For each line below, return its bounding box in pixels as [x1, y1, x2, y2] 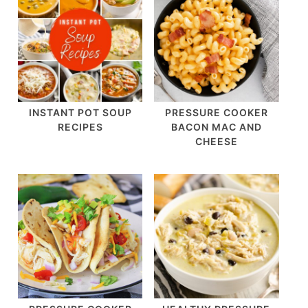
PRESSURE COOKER [164, 107, 268, 119]
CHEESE [195, 135, 238, 148]
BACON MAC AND [170, 121, 262, 133]
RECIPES [57, 121, 103, 133]
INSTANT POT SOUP [28, 107, 132, 119]
